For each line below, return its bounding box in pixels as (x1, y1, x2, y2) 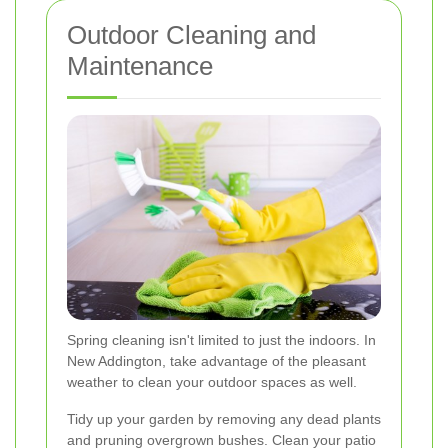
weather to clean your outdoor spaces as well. (67, 374, 357, 391)
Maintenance (67, 50, 213, 81)
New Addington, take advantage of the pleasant (67, 353, 366, 370)
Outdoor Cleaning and (67, 19, 316, 50)
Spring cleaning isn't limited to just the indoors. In (67, 332, 376, 349)
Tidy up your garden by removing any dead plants (67, 411, 381, 428)
